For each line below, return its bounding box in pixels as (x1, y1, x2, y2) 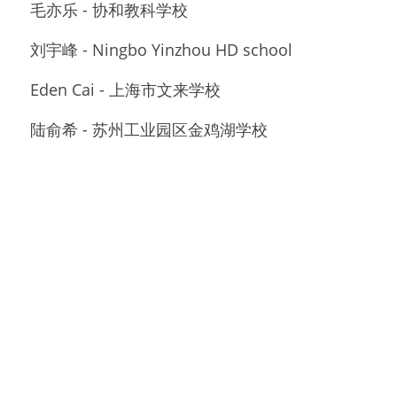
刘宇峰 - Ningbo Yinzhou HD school (30, 38, 292, 60)
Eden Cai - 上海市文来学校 (30, 78, 221, 100)
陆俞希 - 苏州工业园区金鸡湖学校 (30, 118, 268, 140)
